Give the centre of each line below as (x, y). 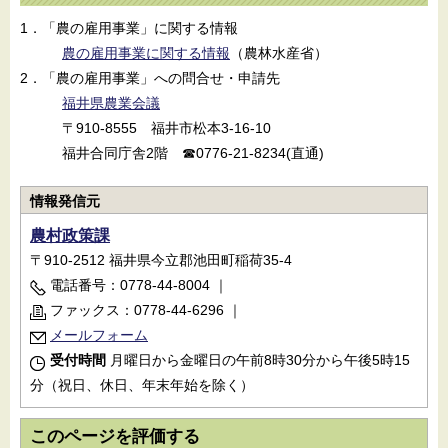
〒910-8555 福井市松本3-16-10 (145, 128)
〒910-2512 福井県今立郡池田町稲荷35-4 (161, 260)
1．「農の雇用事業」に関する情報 (129, 28)
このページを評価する (115, 436)
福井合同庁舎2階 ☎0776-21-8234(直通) (172, 153)
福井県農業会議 (111, 103)
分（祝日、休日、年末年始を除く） (142, 385)
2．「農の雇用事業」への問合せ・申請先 (150, 78)
